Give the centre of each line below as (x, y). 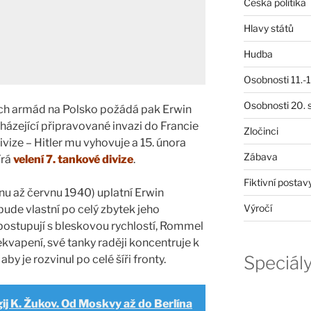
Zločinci (261, 131)
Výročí (258, 208)
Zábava (260, 156)
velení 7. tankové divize (73, 160)
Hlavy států (268, 28)
